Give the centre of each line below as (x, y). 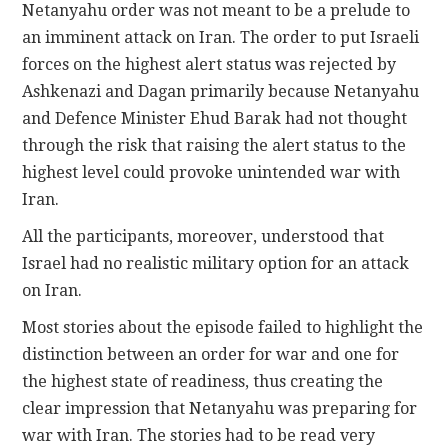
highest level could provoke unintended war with (211, 172)
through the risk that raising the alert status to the (214, 145)
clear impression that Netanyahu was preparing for (220, 408)
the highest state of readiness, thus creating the (203, 381)
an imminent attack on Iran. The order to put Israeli (221, 37)
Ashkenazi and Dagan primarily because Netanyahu (221, 91)
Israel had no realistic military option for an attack (216, 263)
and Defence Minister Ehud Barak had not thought (215, 118)
